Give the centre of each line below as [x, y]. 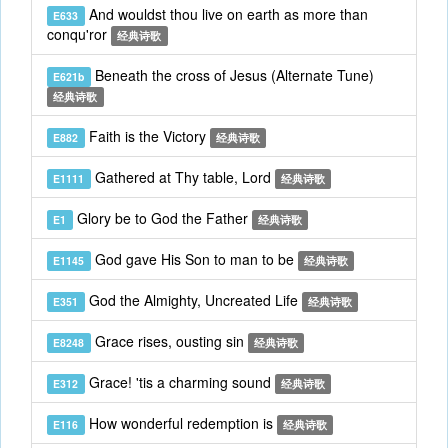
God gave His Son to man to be [194, 259]
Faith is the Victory [147, 136]
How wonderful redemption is [180, 423]
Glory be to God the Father [162, 218]
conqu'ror [79, 34]
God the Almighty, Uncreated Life [193, 300]
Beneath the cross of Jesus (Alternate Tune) [232, 75]
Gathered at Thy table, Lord [182, 177]
